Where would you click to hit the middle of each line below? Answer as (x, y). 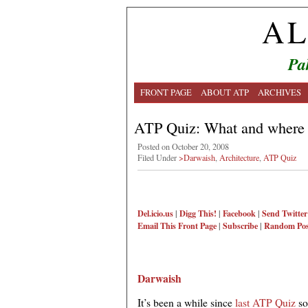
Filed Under (158, 157)
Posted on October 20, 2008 (183, 146)
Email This (157, 226)
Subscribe (240, 226)
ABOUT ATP (225, 92)
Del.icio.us (155, 213)
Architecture (239, 157)
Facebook (239, 213)
